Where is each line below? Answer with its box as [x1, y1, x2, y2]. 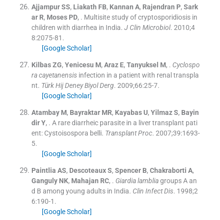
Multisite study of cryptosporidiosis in [83, 13, 197, 21]
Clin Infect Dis [132, 187, 173, 195]
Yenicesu [64, 60, 94, 69]
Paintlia [31, 166, 56, 174]
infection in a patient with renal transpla [77, 71, 199, 79]
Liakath [73, 2, 97, 11]
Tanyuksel [126, 60, 159, 69]
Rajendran [142, 2, 175, 11]
